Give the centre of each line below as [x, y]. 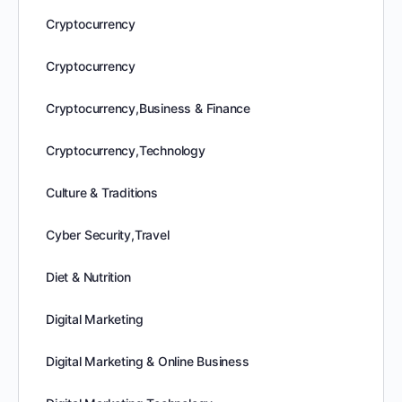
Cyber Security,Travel [108, 235]
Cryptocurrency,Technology [126, 150]
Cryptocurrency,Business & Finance [149, 108]
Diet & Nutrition [88, 277]
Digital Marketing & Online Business [148, 361]
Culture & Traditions [102, 192]
